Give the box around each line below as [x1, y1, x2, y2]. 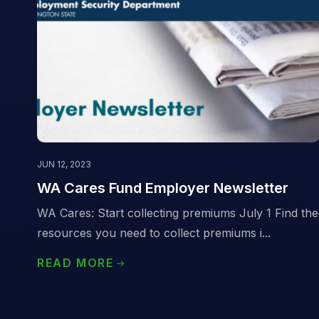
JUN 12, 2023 [37, 159, 91, 170]
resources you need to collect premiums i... [37, 226, 271, 241]
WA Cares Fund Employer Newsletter [37, 179, 288, 197]
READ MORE [37, 256, 114, 271]
